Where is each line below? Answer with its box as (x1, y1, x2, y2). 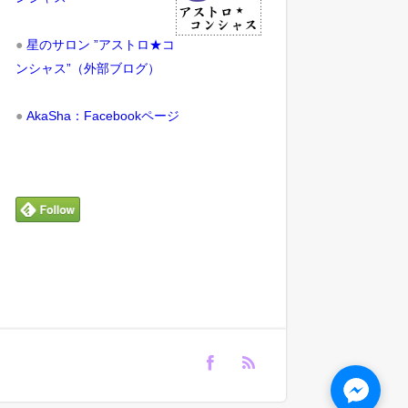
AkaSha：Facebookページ (26, 108, 180, 124)
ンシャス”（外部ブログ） (15, 61, 161, 76)
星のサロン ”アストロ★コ (26, 37, 176, 53)
